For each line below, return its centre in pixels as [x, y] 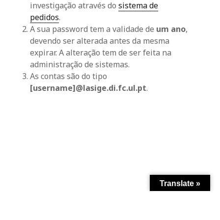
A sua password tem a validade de [93, 29]
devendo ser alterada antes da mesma [100, 41]
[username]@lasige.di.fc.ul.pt [88, 88]
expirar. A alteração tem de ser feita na [101, 53]
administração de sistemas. [80, 64]
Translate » [180, 183]
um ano [171, 29]
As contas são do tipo [69, 76]
